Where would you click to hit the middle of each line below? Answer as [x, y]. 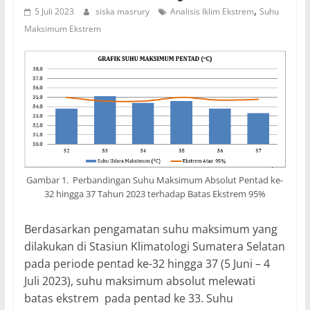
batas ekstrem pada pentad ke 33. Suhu [128, 298]
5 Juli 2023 [54, 12]
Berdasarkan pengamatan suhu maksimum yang [151, 229]
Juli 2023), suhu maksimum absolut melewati [139, 281]
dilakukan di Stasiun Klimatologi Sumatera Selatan [154, 246]
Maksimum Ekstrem [62, 29]
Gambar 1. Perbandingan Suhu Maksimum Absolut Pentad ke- [155, 180]
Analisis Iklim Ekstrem [212, 12]
